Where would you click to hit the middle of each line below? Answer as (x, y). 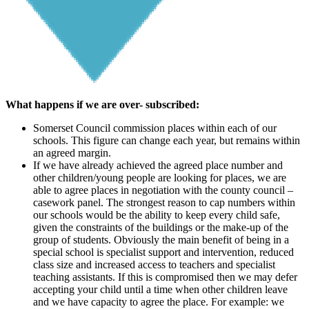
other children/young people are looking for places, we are (160, 178)
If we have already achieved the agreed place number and (158, 165)
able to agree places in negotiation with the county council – (163, 190)
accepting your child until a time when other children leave (160, 289)
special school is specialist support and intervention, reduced (163, 252)
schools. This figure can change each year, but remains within (167, 140)
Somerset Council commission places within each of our (155, 128)
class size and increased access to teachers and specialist (154, 265)
